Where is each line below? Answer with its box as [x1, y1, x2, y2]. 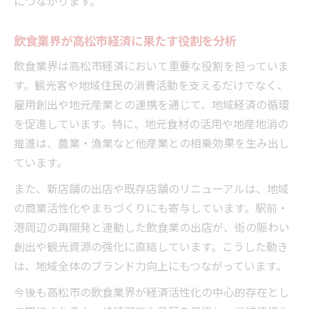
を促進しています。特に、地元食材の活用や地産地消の [14, 114, 288, 132]
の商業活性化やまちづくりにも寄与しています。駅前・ [14, 199, 288, 216]
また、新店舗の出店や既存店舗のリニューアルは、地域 [14, 179, 289, 197]
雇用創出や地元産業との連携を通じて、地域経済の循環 [14, 95, 289, 112]
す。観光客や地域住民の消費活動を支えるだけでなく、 [14, 76, 288, 93]
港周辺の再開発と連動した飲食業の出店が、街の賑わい [14, 218, 290, 235]
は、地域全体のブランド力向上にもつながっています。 [14, 257, 287, 274]
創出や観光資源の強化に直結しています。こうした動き [14, 237, 288, 255]
